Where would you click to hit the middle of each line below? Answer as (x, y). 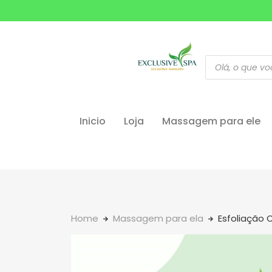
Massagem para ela (158, 219)
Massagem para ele (211, 121)
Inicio (93, 121)
